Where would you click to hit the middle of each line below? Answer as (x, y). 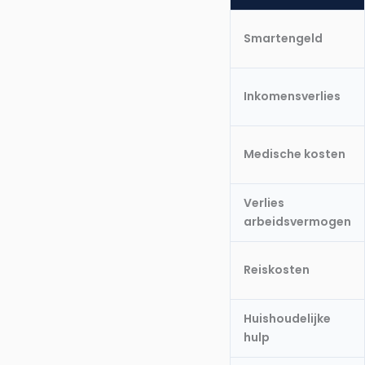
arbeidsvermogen (297, 222)
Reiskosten (277, 270)
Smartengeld (283, 39)
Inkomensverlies (292, 97)
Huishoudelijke (287, 319)
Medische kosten (295, 154)
